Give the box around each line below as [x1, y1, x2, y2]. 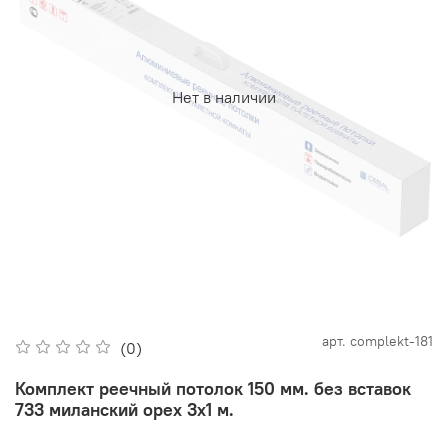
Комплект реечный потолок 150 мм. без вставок [15, 377, 411, 401]
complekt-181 [350, 333, 433, 351]
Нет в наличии [172, 87, 276, 108]
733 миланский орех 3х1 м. [15, 398, 234, 422]
